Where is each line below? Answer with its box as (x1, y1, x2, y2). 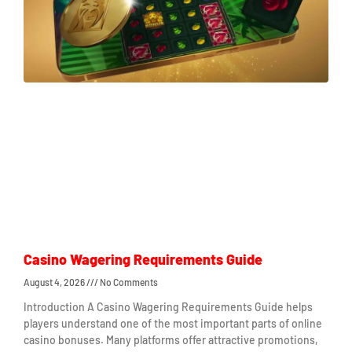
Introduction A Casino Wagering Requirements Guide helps (24, 299, 313, 313)
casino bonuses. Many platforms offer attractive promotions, (24, 332, 318, 346)
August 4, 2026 (24, 276, 86, 288)
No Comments (98, 276, 158, 288)
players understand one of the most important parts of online (24, 316, 322, 330)
